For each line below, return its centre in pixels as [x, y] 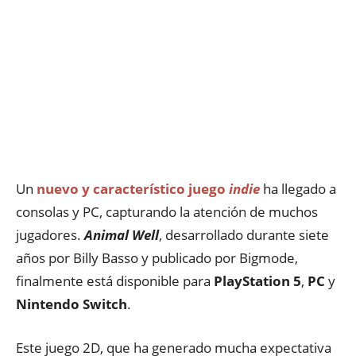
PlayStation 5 [257, 281]
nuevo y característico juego [133, 189]
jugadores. [50, 235]
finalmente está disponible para [115, 281]
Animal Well [122, 235]
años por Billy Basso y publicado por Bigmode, [157, 258]
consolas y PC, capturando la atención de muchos [167, 212]
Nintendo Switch [72, 304]
